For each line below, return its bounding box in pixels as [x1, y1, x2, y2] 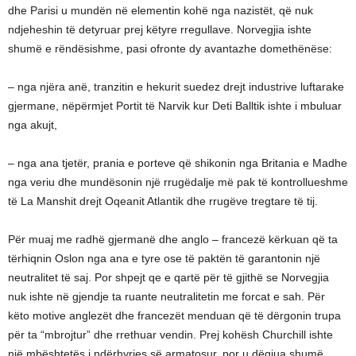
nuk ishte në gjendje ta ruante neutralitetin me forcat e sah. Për [8, 290, 325, 304]
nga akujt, [8, 118, 57, 132]
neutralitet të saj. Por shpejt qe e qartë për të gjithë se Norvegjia [8, 271, 329, 284]
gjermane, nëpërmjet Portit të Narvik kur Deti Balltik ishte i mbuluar [8, 99, 342, 113]
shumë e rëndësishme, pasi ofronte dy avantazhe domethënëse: [8, 42, 332, 56]
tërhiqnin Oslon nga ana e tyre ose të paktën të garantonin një [8, 252, 320, 265]
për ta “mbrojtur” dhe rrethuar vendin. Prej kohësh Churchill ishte [8, 328, 333, 342]
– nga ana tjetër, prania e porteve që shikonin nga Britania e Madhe [8, 157, 347, 170]
